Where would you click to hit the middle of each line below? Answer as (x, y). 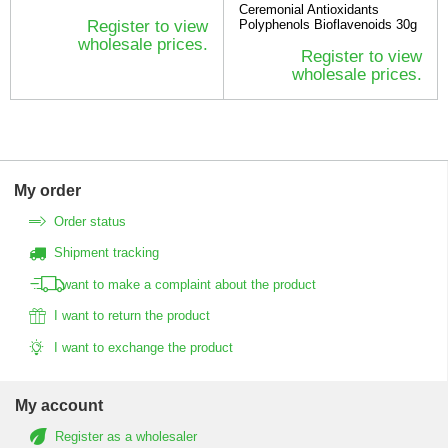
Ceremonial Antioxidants (309, 10)
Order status (90, 221)
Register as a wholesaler (126, 436)
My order (47, 191)
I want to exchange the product (143, 347)
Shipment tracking (106, 253)
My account (59, 405)
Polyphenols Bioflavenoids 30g (328, 25)
